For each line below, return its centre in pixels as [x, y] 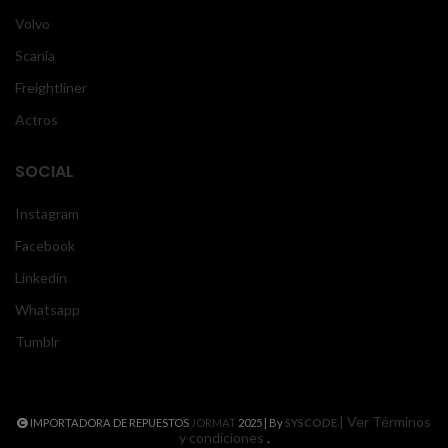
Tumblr [37, 342]
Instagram [47, 214]
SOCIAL [44, 172]
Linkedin [41, 278]
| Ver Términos [385, 422]
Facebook [45, 246]
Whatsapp [47, 310]
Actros [36, 120]
